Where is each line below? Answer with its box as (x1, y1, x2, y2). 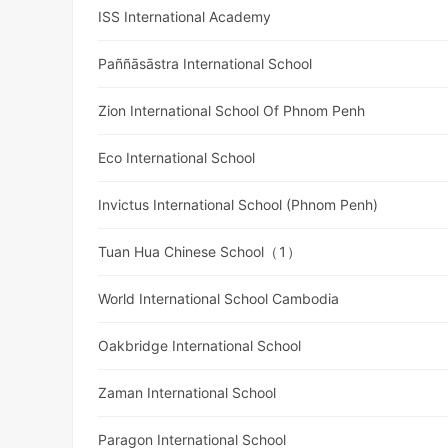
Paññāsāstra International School (98, 55, 313, 73)
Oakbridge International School (98, 337, 302, 355)
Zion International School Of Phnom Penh (98, 102, 366, 120)
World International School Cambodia (98, 290, 340, 308)
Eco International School (98, 149, 256, 167)
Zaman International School (98, 384, 277, 402)
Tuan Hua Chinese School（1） (98, 243, 302, 261)
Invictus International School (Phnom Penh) (98, 196, 379, 214)
